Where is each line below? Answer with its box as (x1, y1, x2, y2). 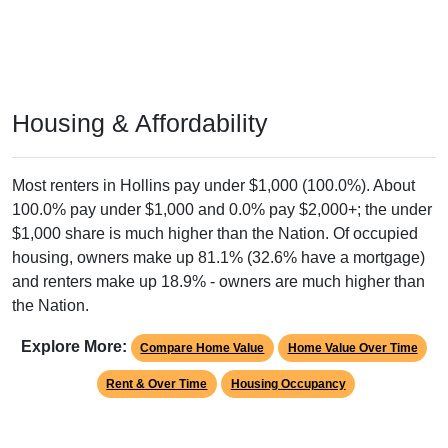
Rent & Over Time (106, 377, 208, 392)
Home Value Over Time (287, 341, 418, 356)
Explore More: (20, 338, 127, 356)
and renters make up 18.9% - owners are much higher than (12, 273, 425, 291)
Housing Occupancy (230, 377, 346, 392)
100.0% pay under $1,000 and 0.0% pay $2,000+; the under (12, 201, 432, 219)
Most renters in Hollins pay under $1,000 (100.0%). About (12, 177, 415, 195)
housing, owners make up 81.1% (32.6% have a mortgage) (12, 249, 425, 267)
